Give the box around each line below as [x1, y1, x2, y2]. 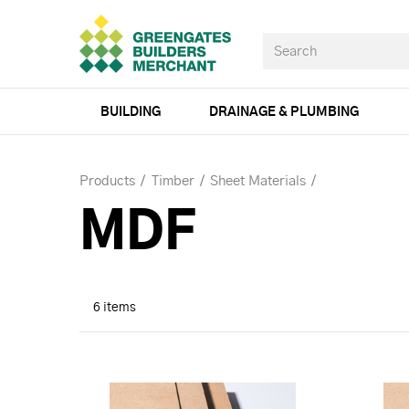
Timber [151, 174, 194, 188]
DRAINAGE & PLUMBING [208, 106, 359, 119]
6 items [93, 301, 136, 314]
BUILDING [100, 106, 161, 119]
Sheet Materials [210, 174, 306, 188]
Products [79, 174, 135, 188]
